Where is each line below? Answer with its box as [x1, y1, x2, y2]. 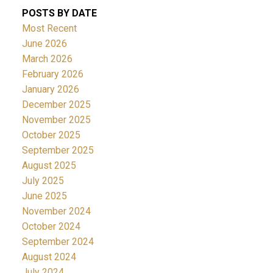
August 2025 [21, 159, 76, 171]
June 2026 [21, 37, 67, 49]
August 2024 [21, 250, 76, 263]
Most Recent [21, 22, 77, 34]
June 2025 [21, 190, 67, 202]
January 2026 [21, 83, 79, 95]
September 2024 [21, 235, 94, 247]
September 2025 [21, 144, 94, 156]
